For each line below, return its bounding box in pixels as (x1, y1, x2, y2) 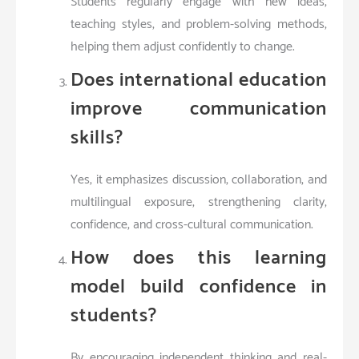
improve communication (71, 93, 327, 125)
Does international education (71, 64, 327, 96)
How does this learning (71, 242, 327, 274)
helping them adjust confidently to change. (71, 35, 295, 58)
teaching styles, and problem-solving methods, (71, 13, 327, 35)
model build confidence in (71, 271, 327, 303)
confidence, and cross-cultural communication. (71, 213, 313, 236)
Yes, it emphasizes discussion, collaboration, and (71, 168, 327, 191)
